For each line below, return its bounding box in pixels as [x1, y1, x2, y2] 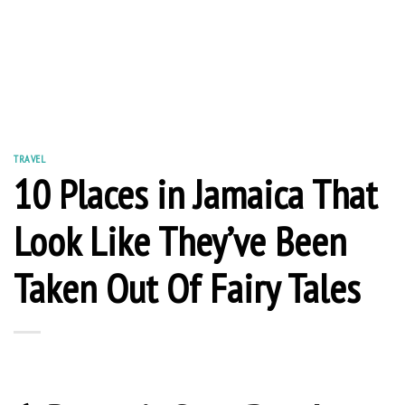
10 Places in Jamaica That [14, 166, 377, 220]
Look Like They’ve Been [14, 213, 346, 267]
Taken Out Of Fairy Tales [14, 260, 360, 314]
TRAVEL [14, 152, 46, 165]
